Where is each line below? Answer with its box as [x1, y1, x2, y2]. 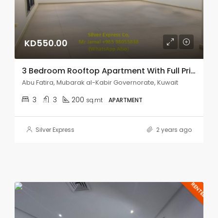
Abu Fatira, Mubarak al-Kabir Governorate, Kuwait [22, 78, 178, 87]
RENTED [189, 180, 208, 199]
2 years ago [155, 126, 192, 134]
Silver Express [36, 126, 74, 134]
